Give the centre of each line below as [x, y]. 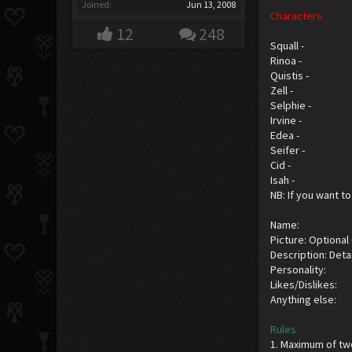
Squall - [288, 46]
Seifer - [288, 150]
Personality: [299, 269]
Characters [297, 16]
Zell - [282, 90]
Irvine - [286, 120]
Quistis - [290, 75]
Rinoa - [286, 60]
